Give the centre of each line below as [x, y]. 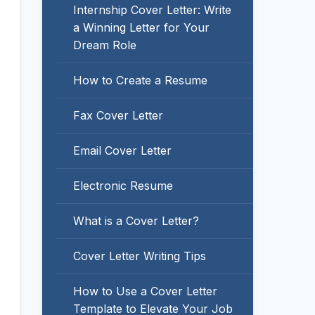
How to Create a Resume [140, 80]
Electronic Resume [123, 186]
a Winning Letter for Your [141, 27]
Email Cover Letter [122, 150]
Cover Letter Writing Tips [140, 256]
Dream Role [105, 45]
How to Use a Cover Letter [145, 291]
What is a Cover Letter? [136, 221]
